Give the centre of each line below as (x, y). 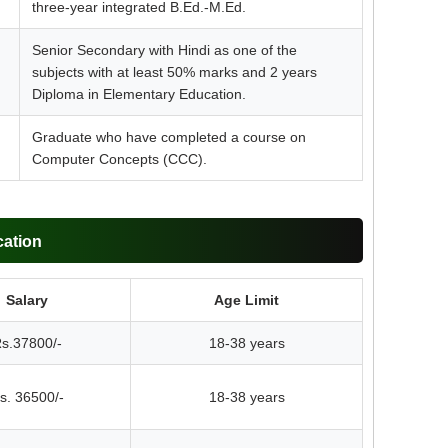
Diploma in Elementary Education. (139, 93)
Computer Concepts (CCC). (119, 158)
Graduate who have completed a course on (169, 136)
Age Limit (246, 299)
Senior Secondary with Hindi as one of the (164, 49)
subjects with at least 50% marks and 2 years (174, 71)
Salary (27, 299)
